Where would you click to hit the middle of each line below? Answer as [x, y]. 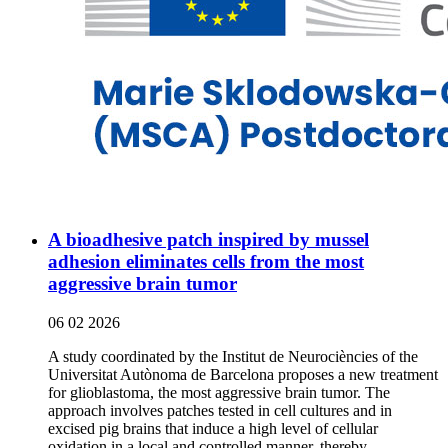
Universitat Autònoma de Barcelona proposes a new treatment [243, 375]
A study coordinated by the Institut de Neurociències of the [233, 357]
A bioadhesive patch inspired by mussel [208, 240]
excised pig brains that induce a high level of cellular [213, 429]
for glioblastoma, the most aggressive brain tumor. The [219, 393]
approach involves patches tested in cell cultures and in [220, 411]
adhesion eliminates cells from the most [206, 262]
